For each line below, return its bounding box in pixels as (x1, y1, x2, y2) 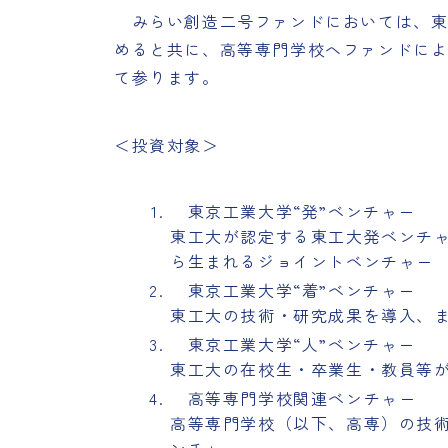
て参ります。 (114, 65, 220, 89)
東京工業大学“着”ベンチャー (170, 278, 417, 302)
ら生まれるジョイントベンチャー (170, 249, 434, 273)
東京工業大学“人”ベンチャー (170, 332, 417, 356)
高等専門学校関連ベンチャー (170, 386, 417, 410)
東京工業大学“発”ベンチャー (170, 199, 417, 223)
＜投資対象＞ (114, 133, 220, 157)
